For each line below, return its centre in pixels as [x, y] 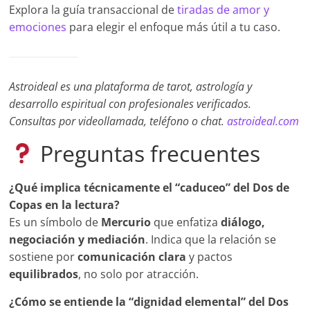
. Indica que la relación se [211, 240]
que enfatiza [186, 222]
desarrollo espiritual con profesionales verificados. [130, 104]
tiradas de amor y [224, 10]
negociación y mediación [77, 240]
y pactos [210, 257]
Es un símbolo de [55, 222]
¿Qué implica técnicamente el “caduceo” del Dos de [149, 188]
